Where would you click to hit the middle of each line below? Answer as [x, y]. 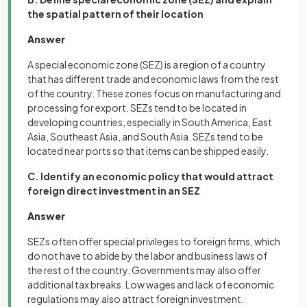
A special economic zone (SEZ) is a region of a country [147, 64]
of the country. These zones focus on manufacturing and [154, 93]
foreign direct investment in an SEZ [114, 191]
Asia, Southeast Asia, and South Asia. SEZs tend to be [145, 136]
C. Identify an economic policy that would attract [150, 176]
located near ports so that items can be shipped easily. [148, 151]
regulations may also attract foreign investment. [136, 299]
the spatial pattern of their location [115, 14]
